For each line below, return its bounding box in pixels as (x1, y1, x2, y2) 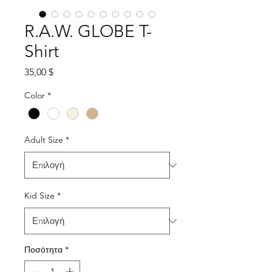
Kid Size (24, 190, 55, 202)
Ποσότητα (24, 244, 63, 256)
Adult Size (24, 134, 63, 146)
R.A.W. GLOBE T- (24, 21, 152, 41)
